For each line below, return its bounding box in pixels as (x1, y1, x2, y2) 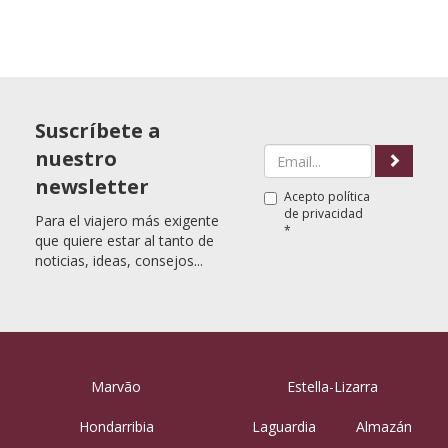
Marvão (91, 377, 141, 396)
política (327, 188, 370, 205)
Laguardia (252, 417, 316, 436)
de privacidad (283, 205, 363, 222)
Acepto (283, 188, 328, 205)
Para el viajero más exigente (35, 211, 219, 230)
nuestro (35, 145, 117, 172)
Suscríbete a (35, 117, 161, 144)
